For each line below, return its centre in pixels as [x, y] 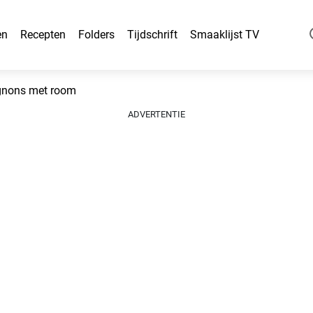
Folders [96, 35]
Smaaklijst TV [225, 35]
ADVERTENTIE [156, 114]
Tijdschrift [152, 35]
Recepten [43, 35]
